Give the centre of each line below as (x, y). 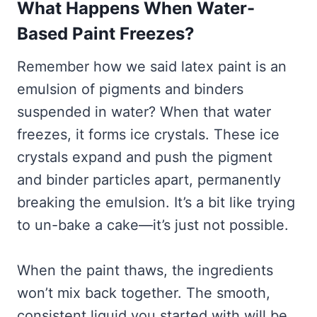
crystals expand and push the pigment (145, 157)
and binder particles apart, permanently (149, 180)
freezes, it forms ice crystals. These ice (148, 135)
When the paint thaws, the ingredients (145, 271)
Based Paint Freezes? (106, 34)
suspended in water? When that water (144, 112)
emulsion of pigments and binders (130, 90)
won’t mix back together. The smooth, (144, 293)
